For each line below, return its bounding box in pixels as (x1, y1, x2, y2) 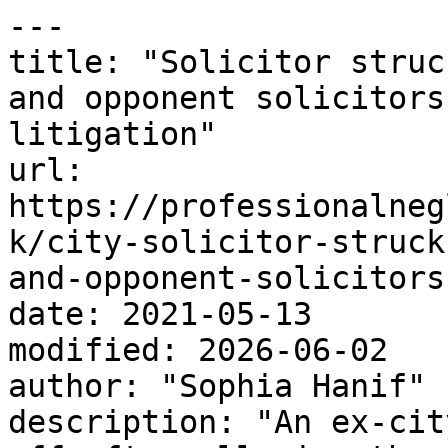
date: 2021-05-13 (8, 296, 312, 332)
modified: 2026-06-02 (8, 332, 388, 368)
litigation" (8, 116, 217, 152)
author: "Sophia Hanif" (8, 368, 426, 404)
